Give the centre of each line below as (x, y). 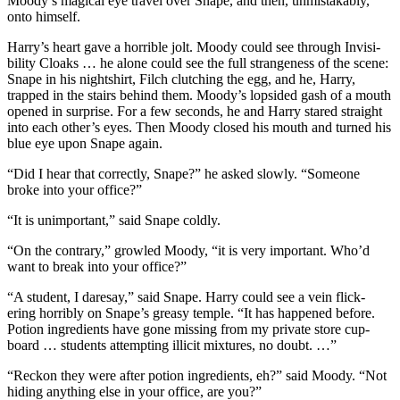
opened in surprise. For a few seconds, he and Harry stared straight (195, 111)
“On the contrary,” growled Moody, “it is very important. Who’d (188, 250)
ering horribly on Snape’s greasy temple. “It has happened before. (191, 312)
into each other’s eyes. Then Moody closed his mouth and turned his (199, 127)
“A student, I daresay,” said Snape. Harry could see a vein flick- (186, 296)
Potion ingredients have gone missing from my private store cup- (188, 329)
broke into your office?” (75, 189)
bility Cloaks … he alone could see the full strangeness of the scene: (198, 62)
